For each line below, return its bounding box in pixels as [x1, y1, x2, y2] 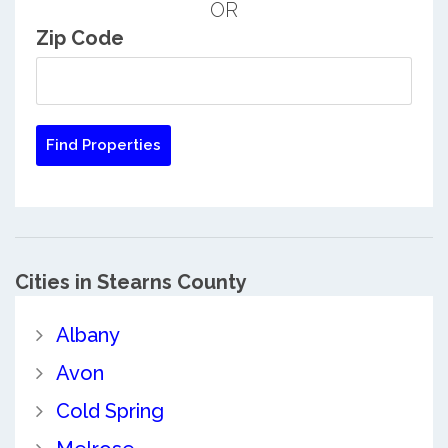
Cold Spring [55, 399, 164, 424]
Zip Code [35, 25, 124, 50]
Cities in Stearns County [15, 269, 247, 294]
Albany [55, 323, 120, 348]
